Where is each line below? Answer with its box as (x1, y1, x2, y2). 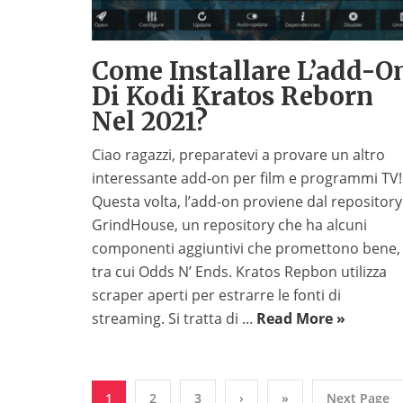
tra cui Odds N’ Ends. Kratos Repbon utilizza (92, 262, 387, 282)
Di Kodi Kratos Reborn (92, 80, 373, 113)
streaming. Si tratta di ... (92, 309, 256, 329)
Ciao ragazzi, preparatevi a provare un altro (92, 145, 385, 166)
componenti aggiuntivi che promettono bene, (92, 238, 400, 259)
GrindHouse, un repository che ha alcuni (92, 215, 367, 236)
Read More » (256, 309, 345, 329)
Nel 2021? (92, 105, 208, 139)
